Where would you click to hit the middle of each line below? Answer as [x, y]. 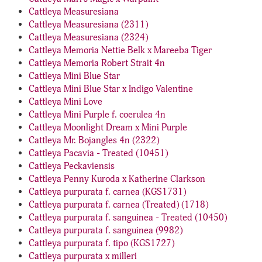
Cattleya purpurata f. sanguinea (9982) [106, 230]
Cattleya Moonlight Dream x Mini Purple [108, 127]
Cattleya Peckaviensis [72, 166]
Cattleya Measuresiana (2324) [88, 37]
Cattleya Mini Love [65, 102]
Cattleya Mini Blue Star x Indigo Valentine [111, 89]
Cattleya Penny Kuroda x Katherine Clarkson [117, 179]
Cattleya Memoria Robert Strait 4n [97, 63]
